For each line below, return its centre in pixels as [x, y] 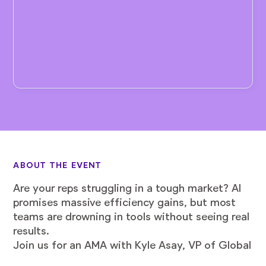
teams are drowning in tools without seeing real [132, 217]
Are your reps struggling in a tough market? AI [127, 188]
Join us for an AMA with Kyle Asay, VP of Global [132, 245]
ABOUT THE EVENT [58, 165]
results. [31, 231]
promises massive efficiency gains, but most [125, 202]
